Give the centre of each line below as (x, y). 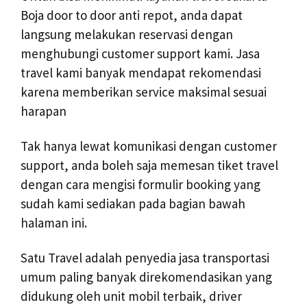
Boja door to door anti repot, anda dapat (132, 15)
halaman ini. (54, 222)
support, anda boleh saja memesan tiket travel (149, 165)
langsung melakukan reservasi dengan (127, 35)
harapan (44, 111)
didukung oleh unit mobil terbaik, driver (131, 296)
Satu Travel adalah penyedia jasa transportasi (145, 257)
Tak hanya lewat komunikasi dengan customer (149, 146)
